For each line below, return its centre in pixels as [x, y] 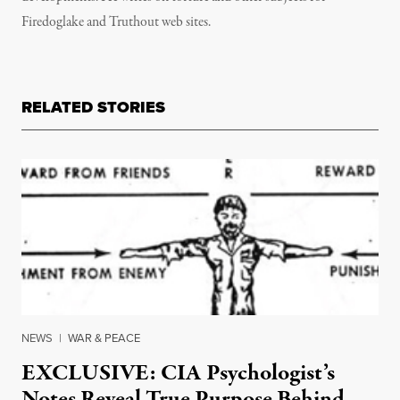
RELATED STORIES [93, 107]
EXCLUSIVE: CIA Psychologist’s [178, 373]
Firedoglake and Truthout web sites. [116, 22]
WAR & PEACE [104, 338]
